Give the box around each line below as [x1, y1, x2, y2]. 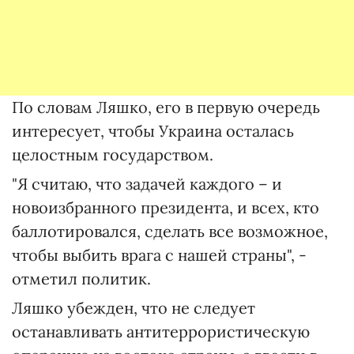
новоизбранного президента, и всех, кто [12, 198, 319, 217]
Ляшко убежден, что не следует [12, 298, 255, 318]
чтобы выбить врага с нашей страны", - [12, 245, 307, 265]
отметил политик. [12, 269, 151, 288]
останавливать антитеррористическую [12, 322, 310, 341]
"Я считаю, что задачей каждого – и [12, 174, 282, 194]
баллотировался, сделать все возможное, [12, 221, 328, 241]
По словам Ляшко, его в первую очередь [12, 97, 320, 117]
